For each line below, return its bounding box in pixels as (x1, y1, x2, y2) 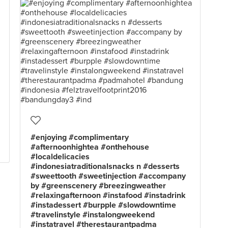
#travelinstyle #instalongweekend (31, 210, 155, 220)
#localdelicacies (31, 152, 90, 162)
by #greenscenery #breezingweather (31, 181, 166, 191)
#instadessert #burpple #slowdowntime (31, 200, 176, 210)
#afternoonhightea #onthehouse (31, 142, 149, 152)
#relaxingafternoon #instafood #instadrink (31, 190, 186, 201)
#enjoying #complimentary (31, 132, 129, 142)
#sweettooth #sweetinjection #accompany (31, 171, 186, 181)
